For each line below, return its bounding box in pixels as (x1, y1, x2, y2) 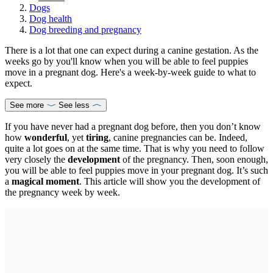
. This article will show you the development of (79, 175, 260, 186)
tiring (86, 132, 108, 143)
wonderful (24, 132, 67, 143)
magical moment (12, 175, 79, 186)
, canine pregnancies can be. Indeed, (108, 132, 247, 143)
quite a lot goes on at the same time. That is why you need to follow (5, 143, 264, 154)
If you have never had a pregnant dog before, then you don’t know (5, 121, 261, 132)
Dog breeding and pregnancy (29, 24, 141, 35)
